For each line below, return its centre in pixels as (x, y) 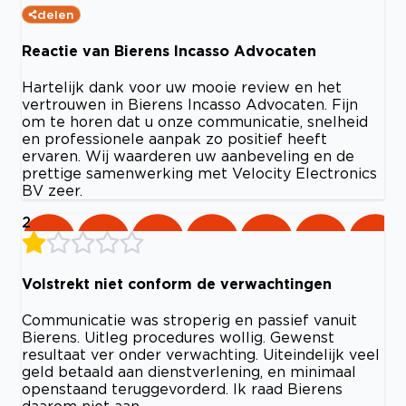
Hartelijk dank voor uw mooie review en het (182, 87)
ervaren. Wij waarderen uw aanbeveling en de (188, 156)
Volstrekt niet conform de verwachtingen (177, 283)
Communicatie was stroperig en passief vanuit (189, 319)
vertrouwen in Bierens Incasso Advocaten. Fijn (190, 105)
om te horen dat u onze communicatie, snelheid (195, 122)
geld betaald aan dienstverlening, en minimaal (189, 371)
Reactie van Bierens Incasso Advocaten (169, 51)
